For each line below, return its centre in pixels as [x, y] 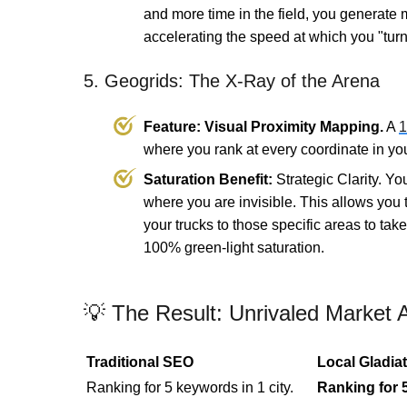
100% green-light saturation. [234, 248]
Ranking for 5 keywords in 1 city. [190, 388]
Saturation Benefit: [208, 180]
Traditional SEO [140, 362]
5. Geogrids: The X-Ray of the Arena [232, 81]
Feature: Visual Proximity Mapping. [263, 127]
